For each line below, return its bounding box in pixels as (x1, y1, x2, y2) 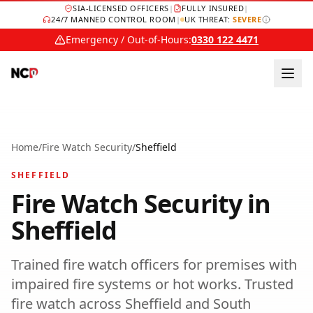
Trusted (241, 275, 293, 293)
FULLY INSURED (182, 3, 245, 13)
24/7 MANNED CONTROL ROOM (51, 14, 176, 24)
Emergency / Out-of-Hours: (66, 33, 191, 46)
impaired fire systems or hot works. (11, 275, 241, 293)
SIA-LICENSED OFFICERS (73, 3, 169, 13)
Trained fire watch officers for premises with (11, 255, 297, 274)
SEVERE (233, 14, 262, 24)
